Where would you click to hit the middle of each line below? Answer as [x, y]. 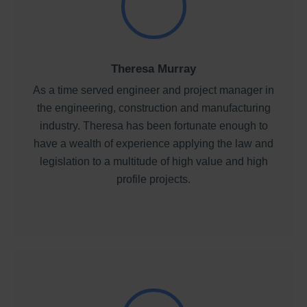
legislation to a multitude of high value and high [153, 162]
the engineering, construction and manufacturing [153, 108]
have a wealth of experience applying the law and [153, 144]
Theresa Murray [153, 69]
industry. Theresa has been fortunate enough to [153, 126]
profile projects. [153, 180]
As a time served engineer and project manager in [153, 90]
